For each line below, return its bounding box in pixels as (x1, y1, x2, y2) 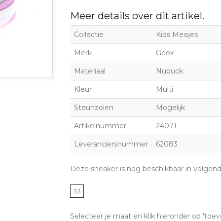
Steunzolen (74, 103, 113, 112)
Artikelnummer (74, 121, 126, 130)
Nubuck (155, 66, 183, 75)
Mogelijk (155, 103, 185, 112)
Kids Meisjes (155, 30, 198, 39)
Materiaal (74, 66, 106, 75)
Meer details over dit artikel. (70, 9, 204, 22)
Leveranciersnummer (74, 139, 148, 148)
